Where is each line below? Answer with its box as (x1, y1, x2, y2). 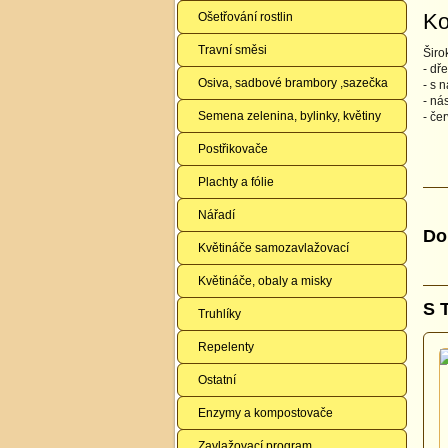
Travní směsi (198, 43, 267, 57)
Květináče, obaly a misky (198, 274, 332, 288)
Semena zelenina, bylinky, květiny (198, 109, 381, 123)
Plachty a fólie (198, 175, 274, 189)
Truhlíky (198, 307, 241, 321)
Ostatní (198, 373, 236, 387)
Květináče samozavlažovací (198, 241, 349, 255)
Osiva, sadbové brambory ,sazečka (198, 76, 388, 90)
